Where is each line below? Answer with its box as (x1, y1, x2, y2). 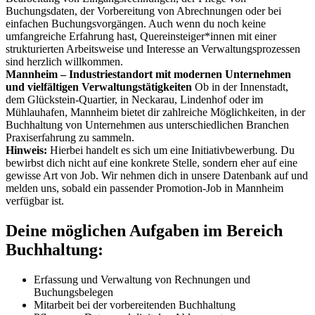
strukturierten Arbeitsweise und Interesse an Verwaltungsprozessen (6, 42, 300, 55)
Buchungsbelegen (34, 285, 113, 298)
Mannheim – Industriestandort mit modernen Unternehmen (6, 67, 291, 80)
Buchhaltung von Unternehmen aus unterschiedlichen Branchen (6, 118, 289, 131)
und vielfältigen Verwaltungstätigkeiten (6, 80, 192, 93)
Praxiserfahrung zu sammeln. (6, 131, 134, 143)
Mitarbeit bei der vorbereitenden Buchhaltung (34, 298, 236, 311)
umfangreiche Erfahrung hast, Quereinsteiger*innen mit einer (6, 30, 276, 42)
